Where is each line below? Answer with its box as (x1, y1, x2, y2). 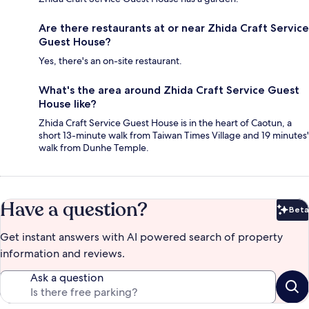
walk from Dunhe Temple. (39, 141, 149, 154)
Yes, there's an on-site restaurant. (39, 54, 182, 68)
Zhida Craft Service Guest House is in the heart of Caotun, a (39, 117, 292, 130)
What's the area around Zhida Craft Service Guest (39, 83, 299, 97)
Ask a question (30, 270, 103, 286)
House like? (39, 97, 97, 111)
